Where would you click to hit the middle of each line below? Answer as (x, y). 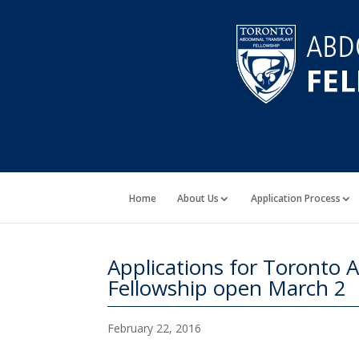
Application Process (296, 198)
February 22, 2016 (155, 328)
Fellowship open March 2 (227, 288)
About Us (198, 198)
